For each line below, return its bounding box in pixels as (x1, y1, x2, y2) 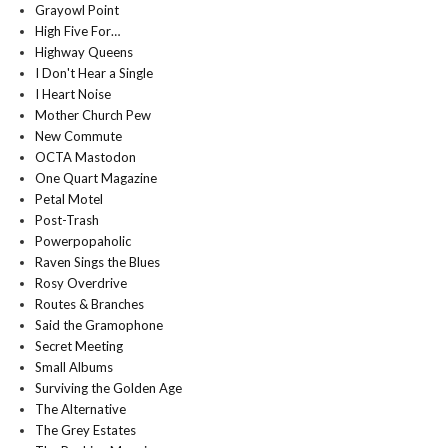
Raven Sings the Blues (35, 254, 160, 271)
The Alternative (35, 401, 126, 418)
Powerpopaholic (35, 233, 131, 250)
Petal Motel (35, 191, 103, 208)
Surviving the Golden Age (35, 380, 182, 397)
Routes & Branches (35, 296, 144, 313)
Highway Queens (35, 44, 133, 61)
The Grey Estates (35, 422, 136, 439)
